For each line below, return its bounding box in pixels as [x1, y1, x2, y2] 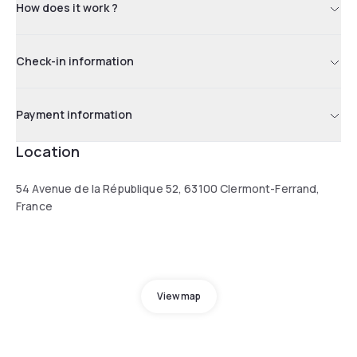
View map [156, 288, 201, 303]
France [16, 198, 53, 214]
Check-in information [16, 53, 134, 69]
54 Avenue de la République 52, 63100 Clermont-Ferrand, [16, 180, 320, 196]
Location [16, 141, 80, 161]
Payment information [16, 106, 132, 122]
